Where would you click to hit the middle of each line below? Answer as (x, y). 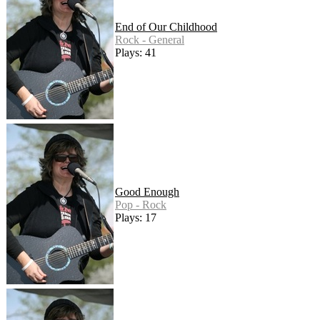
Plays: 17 (136, 218)
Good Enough (147, 192)
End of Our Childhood (166, 27)
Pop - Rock (141, 205)
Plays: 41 (136, 53)
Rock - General (150, 40)
